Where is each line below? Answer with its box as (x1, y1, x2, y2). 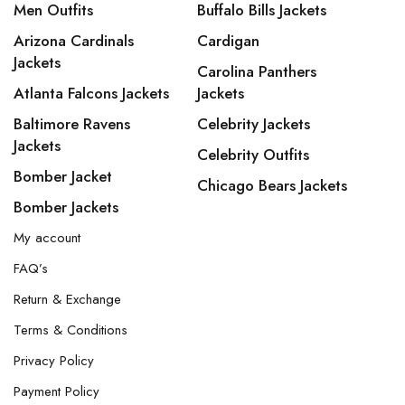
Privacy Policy (14, 351, 94, 371)
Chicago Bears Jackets (196, 174, 347, 196)
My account (14, 228, 80, 248)
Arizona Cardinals (14, 30, 134, 52)
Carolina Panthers (196, 61, 316, 82)
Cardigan (196, 30, 259, 52)
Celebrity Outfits (196, 144, 309, 165)
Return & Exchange (14, 289, 121, 309)
